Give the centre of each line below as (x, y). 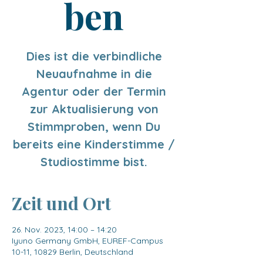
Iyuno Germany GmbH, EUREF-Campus (87, 241)
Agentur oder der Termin (94, 91)
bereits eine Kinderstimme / (94, 144)
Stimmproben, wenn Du (94, 127)
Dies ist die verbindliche (94, 56)
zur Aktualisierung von (94, 109)
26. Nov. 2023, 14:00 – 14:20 (64, 230)
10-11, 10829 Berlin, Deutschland (73, 252)
